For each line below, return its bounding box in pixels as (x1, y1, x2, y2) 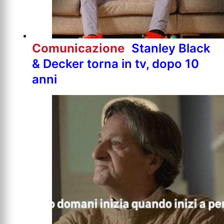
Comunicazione (32, 40, 127, 55)
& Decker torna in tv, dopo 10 (32, 56, 199, 71)
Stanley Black (131, 40, 210, 55)
